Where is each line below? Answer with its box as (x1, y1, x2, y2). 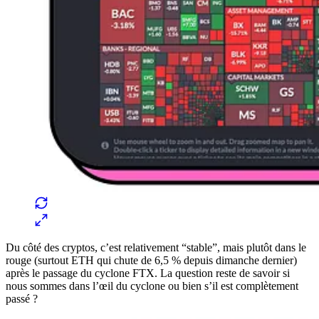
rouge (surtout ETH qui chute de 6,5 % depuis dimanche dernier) (6, 253, 297, 266)
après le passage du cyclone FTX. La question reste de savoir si (6, 266, 290, 279)
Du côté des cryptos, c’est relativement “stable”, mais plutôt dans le (6, 241, 306, 253)
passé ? (6, 292, 38, 305)
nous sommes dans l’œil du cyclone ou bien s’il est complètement (6, 279, 298, 292)
